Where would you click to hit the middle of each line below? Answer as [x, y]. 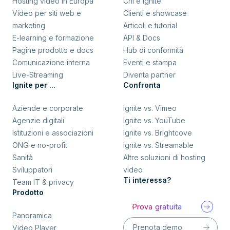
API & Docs [142, 37]
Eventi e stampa [150, 62]
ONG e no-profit [40, 145]
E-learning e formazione [53, 37]
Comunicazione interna [51, 62]
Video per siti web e [47, 13]
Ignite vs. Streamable [158, 145]
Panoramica [32, 215]
